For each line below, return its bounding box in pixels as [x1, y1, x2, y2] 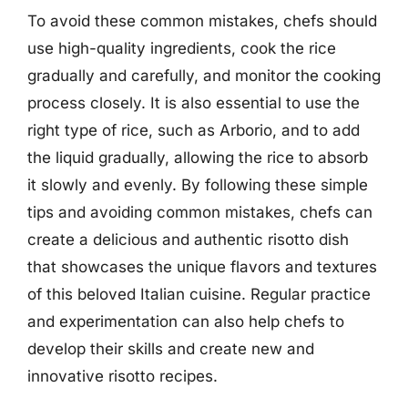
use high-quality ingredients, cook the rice [27, 38, 336, 57]
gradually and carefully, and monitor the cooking [27, 66, 381, 85]
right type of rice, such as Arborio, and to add [27, 120, 360, 139]
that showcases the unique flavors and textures [27, 257, 377, 276]
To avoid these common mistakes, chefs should [27, 11, 377, 30]
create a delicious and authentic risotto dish [27, 229, 349, 249]
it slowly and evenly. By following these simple [27, 175, 368, 194]
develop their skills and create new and [27, 339, 314, 358]
